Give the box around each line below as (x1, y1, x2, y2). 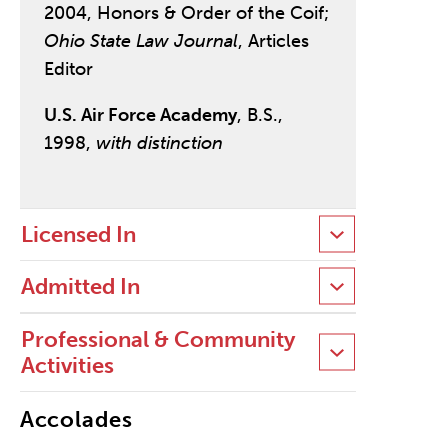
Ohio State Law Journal (43, 30, 238, 53)
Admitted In (20, 272, 140, 300)
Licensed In (20, 220, 136, 248)
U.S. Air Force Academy (43, 104, 237, 127)
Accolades (19, 405, 133, 433)
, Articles (237, 30, 309, 53)
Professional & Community (20, 325, 295, 353)
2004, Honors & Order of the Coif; (43, 2, 329, 25)
